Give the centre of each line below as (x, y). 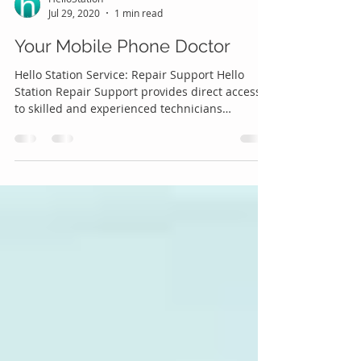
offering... (41, 161)
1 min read (139, 49)
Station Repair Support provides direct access (138, 127)
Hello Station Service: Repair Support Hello (129, 110)
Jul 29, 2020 (74, 49)
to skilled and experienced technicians (118, 144)
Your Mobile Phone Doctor (122, 82)
